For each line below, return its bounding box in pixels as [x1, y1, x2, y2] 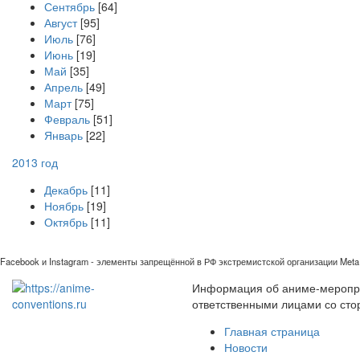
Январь [44, 127, 83, 143]
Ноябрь [44, 198, 84, 214]
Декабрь [44, 182, 88, 198]
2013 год [12, 154, 58, 170]
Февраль [44, 111, 90, 127]
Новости [224, 339, 268, 355]
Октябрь [44, 214, 88, 230]
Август [44, 14, 77, 31]
